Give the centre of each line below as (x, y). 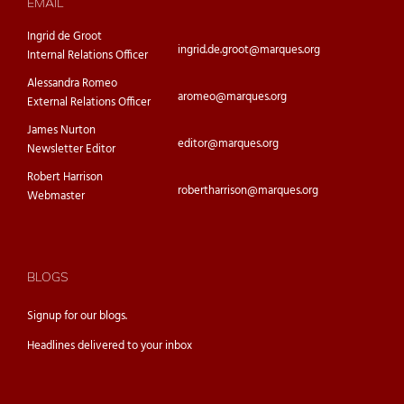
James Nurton (61, 130)
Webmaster (56, 196)
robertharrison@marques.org (248, 191)
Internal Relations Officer (87, 55)
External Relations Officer (89, 102)
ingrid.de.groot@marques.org (249, 50)
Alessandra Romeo (72, 83)
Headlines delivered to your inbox (110, 346)
